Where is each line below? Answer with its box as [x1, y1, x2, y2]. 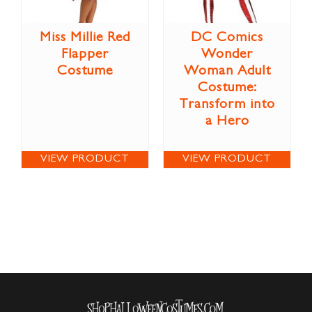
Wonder [201, 47, 253, 62]
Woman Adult [183, 64, 271, 79]
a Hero [205, 114, 249, 129]
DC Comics [191, 31, 263, 45]
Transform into [179, 97, 275, 112]
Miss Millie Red [40, 31, 130, 45]
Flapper [61, 47, 109, 62]
